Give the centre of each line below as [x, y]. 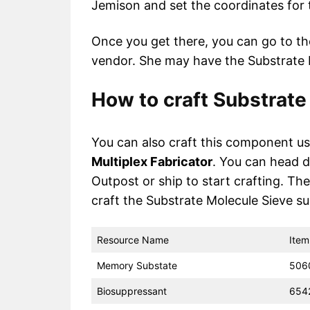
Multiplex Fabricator [152, 161]
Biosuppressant [132, 291]
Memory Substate [137, 265]
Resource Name [133, 239]
